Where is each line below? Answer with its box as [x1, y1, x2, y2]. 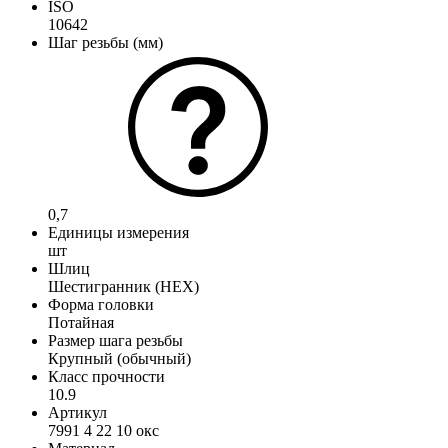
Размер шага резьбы [48, 331, 183, 349]
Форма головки [48, 295, 154, 313]
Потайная [48, 313, 114, 331]
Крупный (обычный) [48, 349, 191, 367]
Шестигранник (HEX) [48, 277, 199, 295]
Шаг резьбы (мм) [48, 33, 163, 51]
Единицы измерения [48, 223, 189, 241]
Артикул [48, 403, 107, 421]
